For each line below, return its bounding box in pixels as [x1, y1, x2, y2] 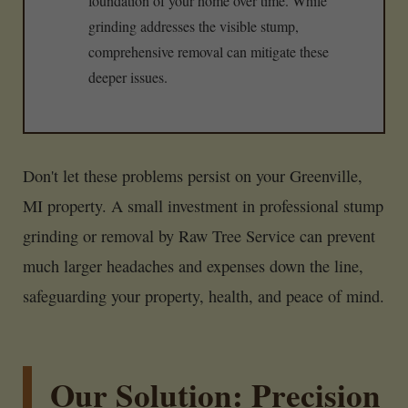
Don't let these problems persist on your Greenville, [23, 165, 362, 188]
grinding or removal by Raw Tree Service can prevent [23, 225, 375, 248]
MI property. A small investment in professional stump [23, 195, 383, 218]
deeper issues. [88, 67, 168, 87]
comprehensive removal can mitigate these [88, 42, 329, 62]
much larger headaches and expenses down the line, [23, 255, 363, 278]
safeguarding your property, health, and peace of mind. [23, 285, 384, 308]
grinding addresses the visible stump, [88, 16, 299, 36]
